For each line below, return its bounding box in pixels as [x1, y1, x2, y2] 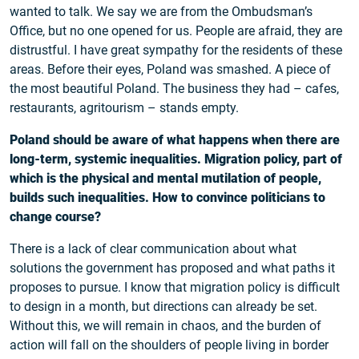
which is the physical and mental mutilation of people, [10, 171, 321, 187]
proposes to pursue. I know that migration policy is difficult [10, 280, 340, 296]
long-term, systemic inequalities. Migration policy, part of [10, 151, 342, 167]
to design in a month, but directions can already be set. [10, 299, 317, 315]
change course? [10, 209, 101, 225]
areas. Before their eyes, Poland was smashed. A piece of [10, 62, 331, 78]
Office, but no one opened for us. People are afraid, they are [10, 23, 342, 39]
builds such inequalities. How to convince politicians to [10, 190, 325, 206]
